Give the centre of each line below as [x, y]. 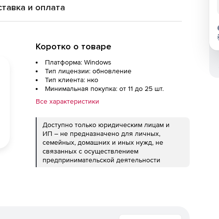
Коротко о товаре [74, 46]
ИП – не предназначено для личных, [101, 133]
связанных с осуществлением [90, 151]
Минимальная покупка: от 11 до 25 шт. [104, 88]
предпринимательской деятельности [101, 160]
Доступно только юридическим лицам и [106, 125]
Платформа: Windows [78, 62]
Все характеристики [67, 101]
